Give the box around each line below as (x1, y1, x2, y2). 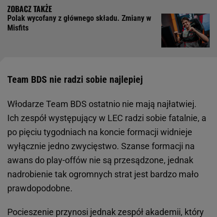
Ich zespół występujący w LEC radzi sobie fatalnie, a (7, 113, 206, 124)
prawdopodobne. (7, 183, 73, 194)
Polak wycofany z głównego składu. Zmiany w (7, 14, 151, 23)
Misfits (7, 23, 29, 33)
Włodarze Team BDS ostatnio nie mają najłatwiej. (7, 99, 197, 109)
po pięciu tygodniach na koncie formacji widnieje (7, 127, 192, 138)
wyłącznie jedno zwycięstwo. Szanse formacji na (7, 141, 195, 152)
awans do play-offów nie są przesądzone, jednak (7, 155, 193, 166)
